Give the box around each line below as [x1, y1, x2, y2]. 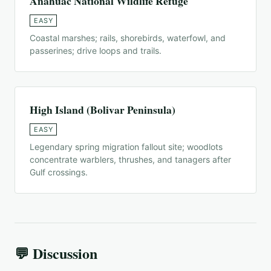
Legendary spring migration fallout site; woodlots [30, 141, 223, 152]
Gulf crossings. [30, 166, 88, 177]
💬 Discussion [15, 242, 97, 264]
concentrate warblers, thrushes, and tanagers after [30, 154, 231, 165]
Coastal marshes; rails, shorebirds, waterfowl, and [30, 32, 226, 43]
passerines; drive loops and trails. [30, 45, 162, 56]
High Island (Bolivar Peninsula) [30, 101, 175, 117]
